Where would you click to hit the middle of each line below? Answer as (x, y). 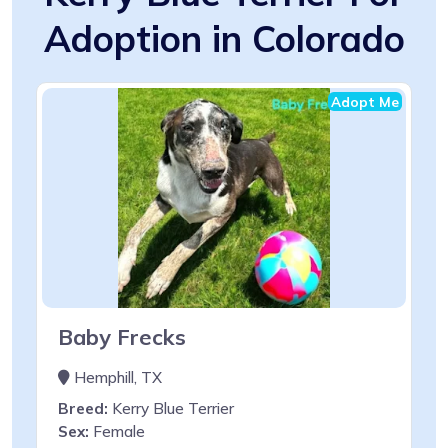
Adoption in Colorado (224, 38)
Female (117, 431)
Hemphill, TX (116, 377)
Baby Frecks (122, 336)
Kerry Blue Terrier (171, 408)
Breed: (83, 408)
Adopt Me (365, 101)
